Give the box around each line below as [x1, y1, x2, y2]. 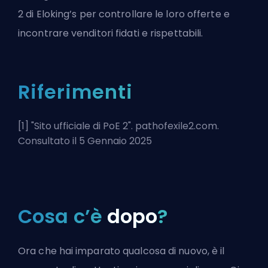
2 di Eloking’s [18, 7, 77, 22]
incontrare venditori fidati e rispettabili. [18, 26, 203, 41]
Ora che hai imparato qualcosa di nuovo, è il [18, 244, 225, 258]
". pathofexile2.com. [128, 119, 219, 133]
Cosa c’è [18, 203, 107, 230]
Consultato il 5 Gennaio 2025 [18, 134, 152, 148]
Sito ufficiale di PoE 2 [34, 119, 128, 133]
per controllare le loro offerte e [77, 7, 230, 22]
